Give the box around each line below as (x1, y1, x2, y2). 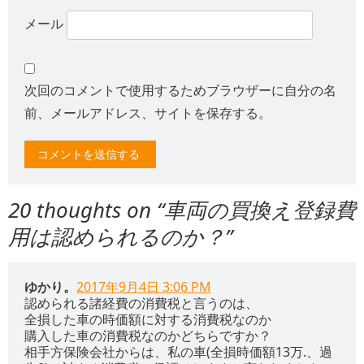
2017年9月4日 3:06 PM (76, 278, 211, 297)
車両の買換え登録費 (164, 195, 356, 225)
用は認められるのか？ (8, 222, 225, 252)
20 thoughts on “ (8, 195, 164, 225)
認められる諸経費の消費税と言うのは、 (24, 294, 258, 313)
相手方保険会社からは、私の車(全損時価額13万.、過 (24, 343, 332, 362)
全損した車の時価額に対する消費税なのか (24, 310, 271, 329)
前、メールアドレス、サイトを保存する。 (24, 104, 271, 123)
